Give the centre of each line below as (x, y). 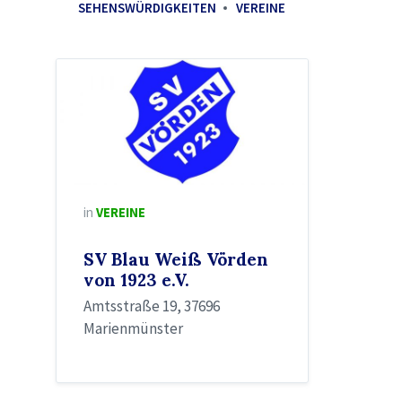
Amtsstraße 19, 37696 (152, 306)
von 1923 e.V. (136, 280)
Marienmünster (133, 329)
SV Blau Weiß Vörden (176, 260)
